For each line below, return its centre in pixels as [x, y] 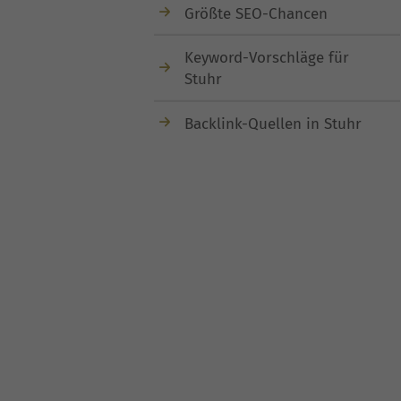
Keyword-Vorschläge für [267, 58]
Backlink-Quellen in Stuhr [273, 124]
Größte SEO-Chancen [256, 13]
